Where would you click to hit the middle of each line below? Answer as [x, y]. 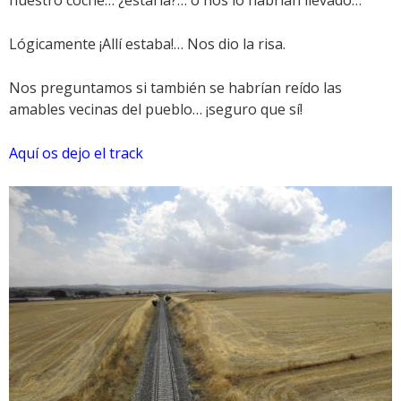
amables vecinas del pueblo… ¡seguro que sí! [156, 109]
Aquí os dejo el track [76, 153]
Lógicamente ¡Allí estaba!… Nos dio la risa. [147, 43]
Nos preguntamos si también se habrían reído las [175, 87]
